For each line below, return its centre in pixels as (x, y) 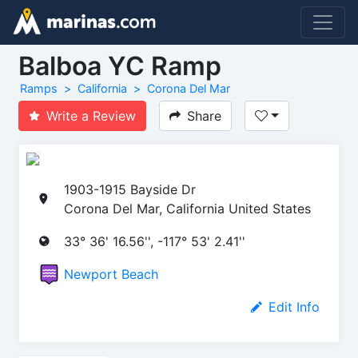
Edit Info (294, 306)
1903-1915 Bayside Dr (130, 189)
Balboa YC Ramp (120, 66)
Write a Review (91, 116)
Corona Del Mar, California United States (187, 208)
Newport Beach (111, 274)
